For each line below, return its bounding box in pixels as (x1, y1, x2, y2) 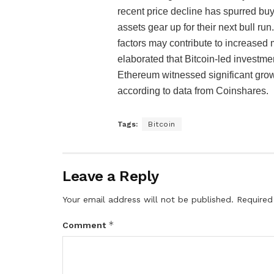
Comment (62, 220, 108, 231)
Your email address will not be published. (62, 194, 234, 205)
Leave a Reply (62, 168, 159, 185)
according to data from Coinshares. (117, 86, 268, 97)
